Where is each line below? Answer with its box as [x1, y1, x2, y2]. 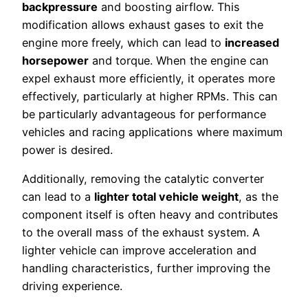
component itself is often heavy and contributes [22, 208, 278, 222]
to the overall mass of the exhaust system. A [22, 225, 260, 240]
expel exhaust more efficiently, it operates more [22, 71, 275, 85]
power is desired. [22, 142, 113, 157]
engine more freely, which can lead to [22, 35, 225, 49]
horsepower [22, 53, 89, 67]
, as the [239, 190, 278, 204]
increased [225, 35, 279, 49]
